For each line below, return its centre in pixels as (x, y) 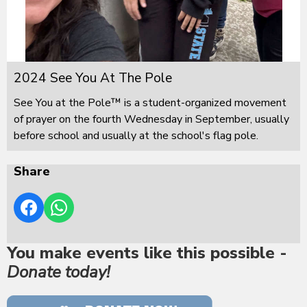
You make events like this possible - (147, 253)
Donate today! (58, 272)
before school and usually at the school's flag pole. (136, 135)
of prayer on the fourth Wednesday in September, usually (151, 119)
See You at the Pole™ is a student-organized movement (150, 102)
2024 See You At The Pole (93, 78)
